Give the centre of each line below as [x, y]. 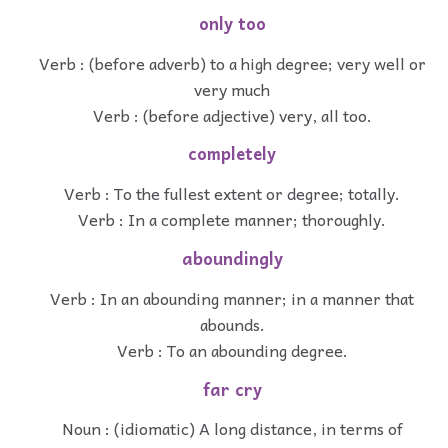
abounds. [232, 323]
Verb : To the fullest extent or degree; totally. [232, 193]
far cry [232, 389]
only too [232, 23]
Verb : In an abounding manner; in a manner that [232, 297]
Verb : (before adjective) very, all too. [232, 114]
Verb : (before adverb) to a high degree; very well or [232, 62]
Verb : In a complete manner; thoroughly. [232, 219]
